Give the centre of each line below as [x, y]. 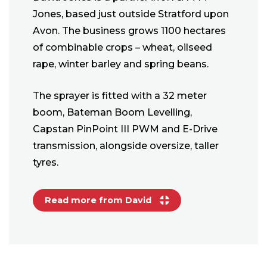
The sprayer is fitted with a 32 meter [120, 96]
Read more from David [99, 201]
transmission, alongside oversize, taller [126, 146]
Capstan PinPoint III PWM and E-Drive [125, 129]
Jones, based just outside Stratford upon [131, 14]
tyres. [46, 163]
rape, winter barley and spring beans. [121, 64]
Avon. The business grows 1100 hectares [129, 31]
